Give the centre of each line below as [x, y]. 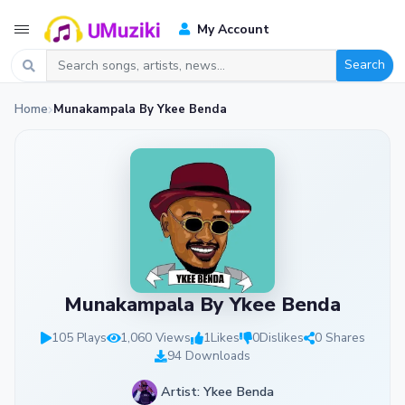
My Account [231, 29]
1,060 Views [155, 338]
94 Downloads [209, 356]
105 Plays [79, 338]
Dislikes [281, 338]
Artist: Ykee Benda [215, 391]
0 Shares [339, 338]
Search [365, 65]
